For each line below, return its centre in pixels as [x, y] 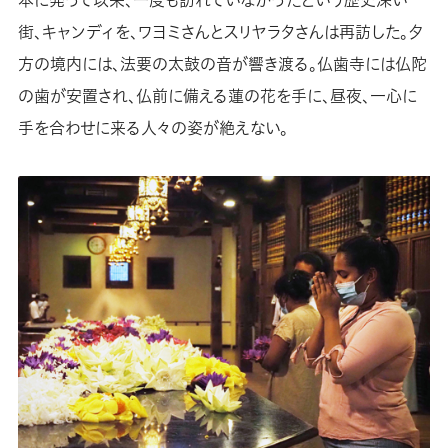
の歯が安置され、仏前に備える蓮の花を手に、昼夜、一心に [217, 95]
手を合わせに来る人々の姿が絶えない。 [152, 127]
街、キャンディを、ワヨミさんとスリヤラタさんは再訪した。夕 [220, 31]
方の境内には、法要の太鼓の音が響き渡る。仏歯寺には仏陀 [222, 63]
